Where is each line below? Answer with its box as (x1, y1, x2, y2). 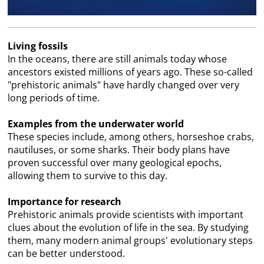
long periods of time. (8, 91, 100, 105)
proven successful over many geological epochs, (8, 156, 222, 170)
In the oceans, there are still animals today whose (8, 52, 227, 66)
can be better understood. (8, 247, 126, 260)
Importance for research (8, 195, 122, 209)
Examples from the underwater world (8, 117, 184, 131)
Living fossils (8, 39, 68, 53)
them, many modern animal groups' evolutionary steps (8, 234, 253, 247)
